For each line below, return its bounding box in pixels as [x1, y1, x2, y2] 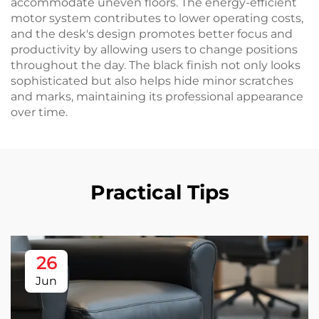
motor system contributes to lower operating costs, [11, 11, 303, 25]
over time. [11, 105, 68, 119]
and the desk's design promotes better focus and [11, 27, 293, 41]
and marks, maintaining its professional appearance [11, 90, 303, 103]
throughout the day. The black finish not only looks [11, 58, 300, 72]
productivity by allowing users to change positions [11, 43, 298, 56]
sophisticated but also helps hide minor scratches [11, 74, 293, 88]
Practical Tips [90, 180, 229, 204]
